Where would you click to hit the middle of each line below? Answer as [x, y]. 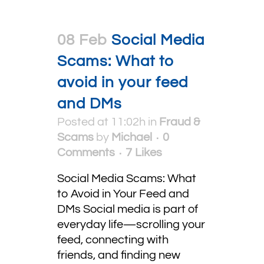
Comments [86, 153]
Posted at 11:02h [101, 122]
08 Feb [82, 40]
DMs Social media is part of [128, 209]
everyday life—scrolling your [131, 225]
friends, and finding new [119, 255]
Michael [132, 137]
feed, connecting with [113, 240]
